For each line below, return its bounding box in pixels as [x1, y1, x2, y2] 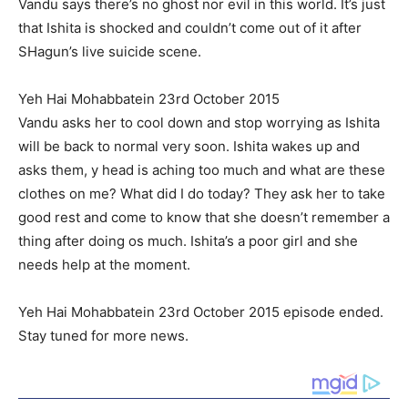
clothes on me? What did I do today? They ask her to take [18, 185, 385, 203]
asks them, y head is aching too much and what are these [18, 161, 385, 179]
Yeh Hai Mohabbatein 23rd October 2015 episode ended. [18, 303, 383, 321]
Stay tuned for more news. [18, 327, 189, 345]
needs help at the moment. [18, 256, 190, 274]
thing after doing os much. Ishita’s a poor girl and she [18, 232, 358, 250]
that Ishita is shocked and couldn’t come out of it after [18, 19, 362, 37]
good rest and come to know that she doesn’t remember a [18, 209, 390, 227]
